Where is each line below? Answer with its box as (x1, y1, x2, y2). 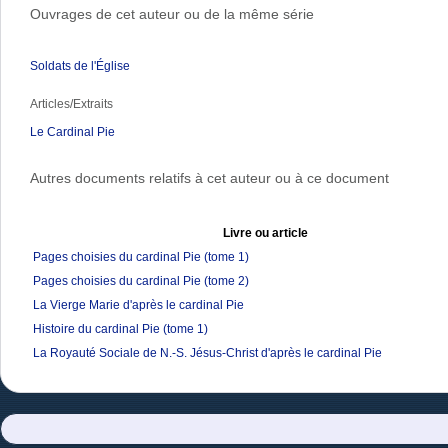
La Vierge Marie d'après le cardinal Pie (33, 298, 244, 313)
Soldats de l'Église (30, 59, 130, 74)
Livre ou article (223, 226, 309, 241)
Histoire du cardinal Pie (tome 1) (33, 322, 208, 337)
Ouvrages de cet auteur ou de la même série (30, 6, 314, 22)
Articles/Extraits (30, 97, 113, 112)
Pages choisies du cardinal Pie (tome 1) (33, 250, 249, 265)
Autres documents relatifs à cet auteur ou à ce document (30, 170, 389, 187)
